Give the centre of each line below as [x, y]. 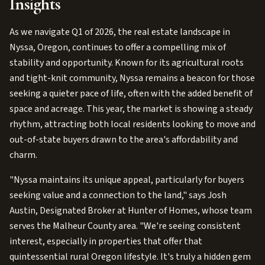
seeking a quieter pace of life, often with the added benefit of [131, 93]
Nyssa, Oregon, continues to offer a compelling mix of [118, 47]
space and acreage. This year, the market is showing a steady [131, 109]
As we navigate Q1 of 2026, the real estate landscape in [120, 32]
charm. [23, 155]
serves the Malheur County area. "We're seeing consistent [125, 226]
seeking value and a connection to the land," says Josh [118, 195]
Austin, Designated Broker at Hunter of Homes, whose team [131, 211]
